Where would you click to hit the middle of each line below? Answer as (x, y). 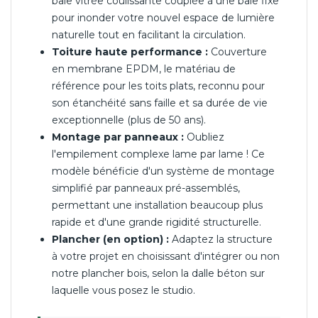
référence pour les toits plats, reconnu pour (158, 86)
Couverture (237, 51)
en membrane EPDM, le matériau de (144, 68)
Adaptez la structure (221, 239)
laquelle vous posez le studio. (124, 290)
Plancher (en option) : (110, 239)
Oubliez (204, 137)
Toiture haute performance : (130, 51)
